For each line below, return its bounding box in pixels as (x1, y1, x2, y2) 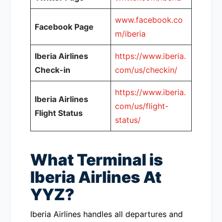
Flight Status (35, 108, 83, 118)
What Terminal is (30, 150, 163, 169)
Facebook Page (35, 22, 94, 32)
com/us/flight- (115, 101, 168, 111)
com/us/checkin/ (115, 65, 177, 75)
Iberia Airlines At (30, 167, 162, 187)
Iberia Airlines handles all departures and (30, 209, 183, 219)
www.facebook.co (115, 15, 183, 25)
